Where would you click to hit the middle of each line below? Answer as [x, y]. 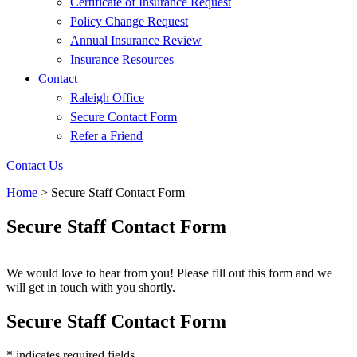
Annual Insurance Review [136, 40]
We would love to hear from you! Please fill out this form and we [169, 273]
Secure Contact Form [124, 117]
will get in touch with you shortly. [91, 287]
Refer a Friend [106, 136]
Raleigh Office [107, 98]
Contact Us [35, 165]
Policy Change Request [129, 21]
